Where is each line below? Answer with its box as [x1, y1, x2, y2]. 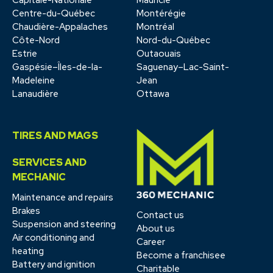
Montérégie [136, 7, 186, 19]
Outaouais [136, 47, 181, 60]
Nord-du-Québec [136, 34, 210, 46]
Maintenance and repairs [12, 191, 113, 204]
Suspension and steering [12, 218, 116, 230]
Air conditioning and [12, 231, 94, 244]
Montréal [136, 20, 174, 33]
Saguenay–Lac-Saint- [136, 60, 229, 73]
